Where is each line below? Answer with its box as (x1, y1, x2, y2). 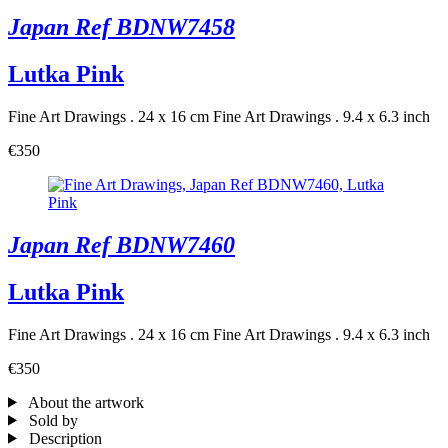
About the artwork (24, 393, 144, 411)
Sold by (24, 411, 78, 429)
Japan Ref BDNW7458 (8, 14, 235, 41)
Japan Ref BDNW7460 (8, 231, 235, 258)
